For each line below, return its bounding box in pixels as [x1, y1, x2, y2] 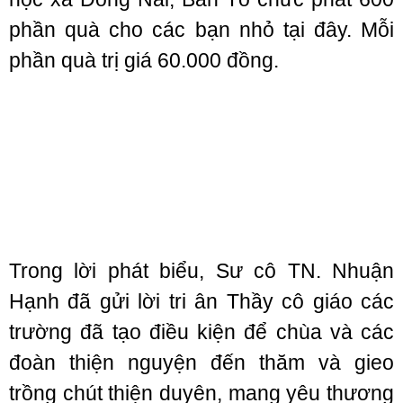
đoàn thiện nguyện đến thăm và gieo [9, 351, 394, 374]
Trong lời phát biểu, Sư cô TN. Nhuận [9, 259, 394, 282]
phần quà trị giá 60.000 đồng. [9, 49, 279, 72]
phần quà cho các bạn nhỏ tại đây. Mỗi [9, 18, 394, 41]
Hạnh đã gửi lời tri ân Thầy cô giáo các [9, 290, 394, 313]
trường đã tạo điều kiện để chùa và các [9, 320, 394, 344]
